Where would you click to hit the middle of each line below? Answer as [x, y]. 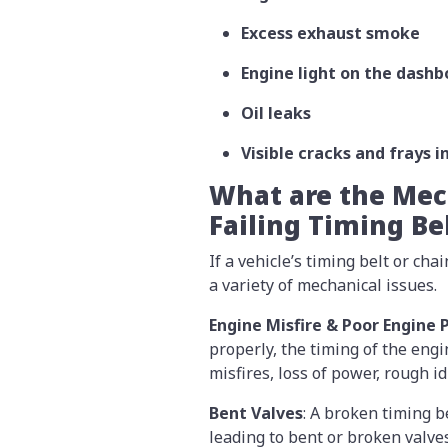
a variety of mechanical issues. [323, 285]
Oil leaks [276, 113]
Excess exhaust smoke [330, 33]
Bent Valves [256, 413]
